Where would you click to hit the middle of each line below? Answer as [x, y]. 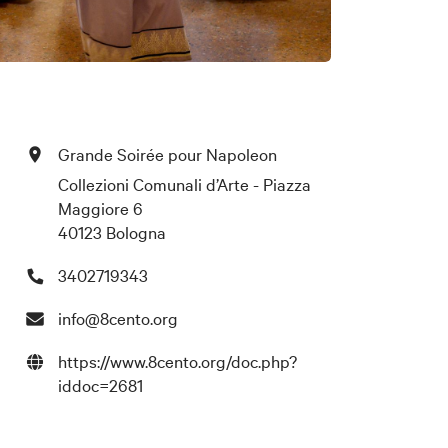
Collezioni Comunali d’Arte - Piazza [184, 183]
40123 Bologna [111, 231]
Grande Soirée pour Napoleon [167, 153]
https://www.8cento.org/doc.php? [177, 360]
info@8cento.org [117, 317]
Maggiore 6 [100, 207]
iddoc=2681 [100, 384]
